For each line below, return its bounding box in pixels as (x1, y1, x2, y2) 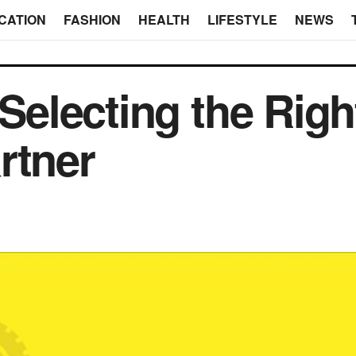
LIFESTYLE (207, 10, 277, 29)
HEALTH (137, 10, 190, 29)
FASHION (63, 10, 121, 29)
